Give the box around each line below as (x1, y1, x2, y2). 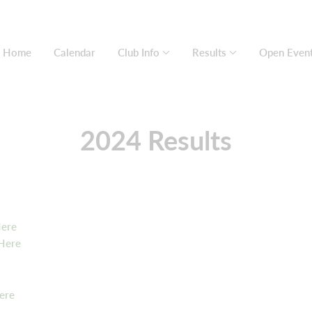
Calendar (54, 45, 95, 58)
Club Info (118, 45, 159, 58)
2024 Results (80, 124, 232, 157)
